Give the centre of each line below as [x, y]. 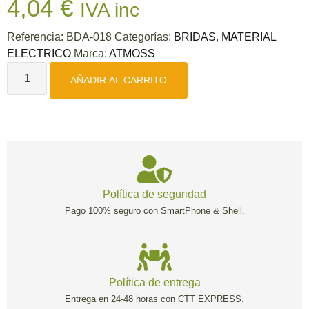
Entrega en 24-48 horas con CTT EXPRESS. [154, 299]
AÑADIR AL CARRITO [119, 80]
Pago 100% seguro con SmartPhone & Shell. [154, 210]
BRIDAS [195, 37]
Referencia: [37, 37]
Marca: [91, 53]
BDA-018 [90, 37]
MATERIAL [249, 37]
